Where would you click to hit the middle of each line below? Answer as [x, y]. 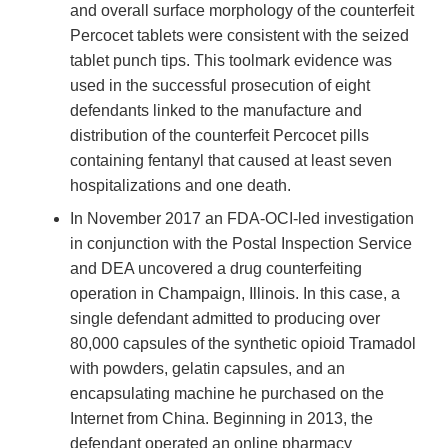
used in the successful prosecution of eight [220, 86]
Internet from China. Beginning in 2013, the [221, 419]
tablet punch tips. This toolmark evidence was [231, 61]
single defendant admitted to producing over [225, 319]
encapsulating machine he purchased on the [227, 394]
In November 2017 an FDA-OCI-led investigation [242, 219]
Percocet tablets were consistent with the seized [239, 36]
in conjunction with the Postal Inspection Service [241, 244]
